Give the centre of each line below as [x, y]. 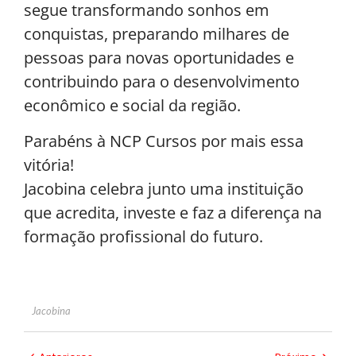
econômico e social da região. [132, 106]
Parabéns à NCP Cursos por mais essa [164, 141]
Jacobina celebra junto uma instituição [164, 188]
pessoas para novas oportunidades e [159, 58]
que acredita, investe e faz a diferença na [173, 212]
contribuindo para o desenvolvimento [162, 82]
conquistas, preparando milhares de [157, 34]
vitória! [49, 164]
